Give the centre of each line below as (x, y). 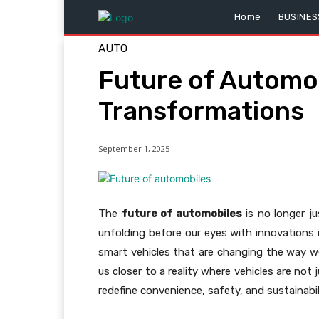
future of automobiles (182, 214)
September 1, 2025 (134, 149)
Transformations (201, 111)
